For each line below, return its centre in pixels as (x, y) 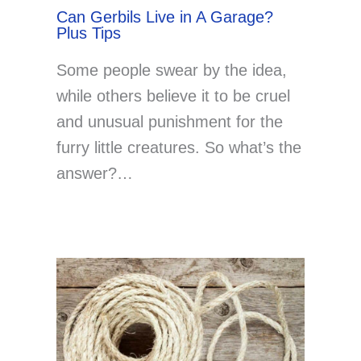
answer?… (95, 174)
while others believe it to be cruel (173, 96)
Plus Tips (89, 33)
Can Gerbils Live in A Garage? (165, 17)
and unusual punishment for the (170, 122)
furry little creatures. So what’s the (179, 148)
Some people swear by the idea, (172, 71)
